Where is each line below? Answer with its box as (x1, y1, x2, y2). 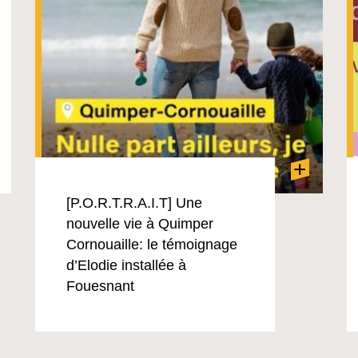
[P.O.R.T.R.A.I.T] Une (66, 195, 202, 211)
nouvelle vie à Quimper (66, 216, 213, 232)
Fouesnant (66, 278, 134, 294)
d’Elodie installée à (66, 257, 186, 273)
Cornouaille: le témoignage (66, 237, 237, 253)
